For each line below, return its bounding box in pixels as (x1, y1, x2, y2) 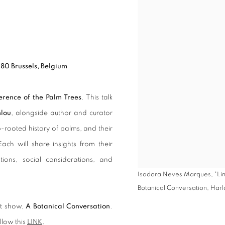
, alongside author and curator (11, 109, 113, 117)
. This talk (81, 93, 113, 101)
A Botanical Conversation (26, 202, 110, 210)
